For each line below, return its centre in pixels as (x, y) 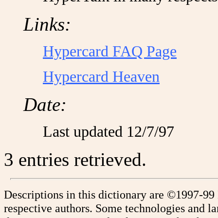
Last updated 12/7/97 (109, 132)
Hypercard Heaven (101, 77)
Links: (47, 24)
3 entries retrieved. (75, 159)
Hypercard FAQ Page (110, 51)
